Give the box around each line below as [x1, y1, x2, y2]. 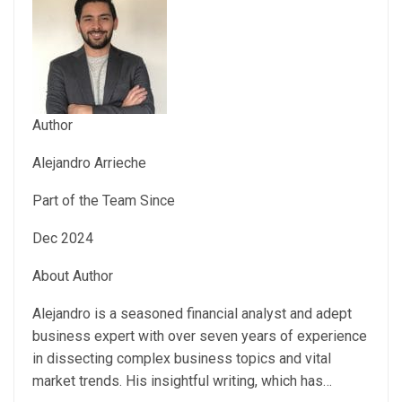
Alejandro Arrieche [32, 154, 146, 172]
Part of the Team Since [32, 192, 175, 210]
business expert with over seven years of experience [32, 328, 367, 345]
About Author [32, 267, 113, 285]
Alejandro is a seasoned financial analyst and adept [32, 305, 352, 323]
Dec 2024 [32, 230, 93, 248]
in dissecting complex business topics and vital [32, 350, 331, 368]
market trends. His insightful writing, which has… [32, 372, 332, 390]
